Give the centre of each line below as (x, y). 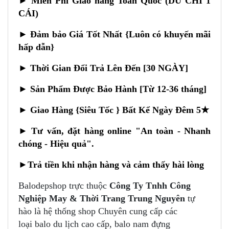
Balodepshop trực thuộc (64, 186)
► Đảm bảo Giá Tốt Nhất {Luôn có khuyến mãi (114, 35)
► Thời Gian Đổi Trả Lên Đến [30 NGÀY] (103, 68)
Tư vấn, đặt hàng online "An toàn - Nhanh (119, 131)
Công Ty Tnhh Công (150, 186)
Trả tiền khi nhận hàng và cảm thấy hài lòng (116, 165)
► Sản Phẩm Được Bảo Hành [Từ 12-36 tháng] (112, 89)
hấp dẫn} (36, 47)
